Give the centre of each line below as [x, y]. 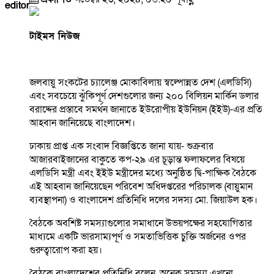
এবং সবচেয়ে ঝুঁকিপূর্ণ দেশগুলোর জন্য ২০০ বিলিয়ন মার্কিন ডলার [144, 96]
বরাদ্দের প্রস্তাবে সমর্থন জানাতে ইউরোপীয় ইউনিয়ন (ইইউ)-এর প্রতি [146, 110]
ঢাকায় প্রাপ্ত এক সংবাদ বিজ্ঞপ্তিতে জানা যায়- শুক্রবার [121, 146]
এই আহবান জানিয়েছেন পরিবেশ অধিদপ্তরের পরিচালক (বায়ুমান [141, 187]
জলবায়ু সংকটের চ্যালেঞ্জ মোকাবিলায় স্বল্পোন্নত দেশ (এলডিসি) [140, 83]
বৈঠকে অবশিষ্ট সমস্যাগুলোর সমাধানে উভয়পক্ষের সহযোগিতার [141, 224]
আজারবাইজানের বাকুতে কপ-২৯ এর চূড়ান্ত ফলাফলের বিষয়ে [137, 160]
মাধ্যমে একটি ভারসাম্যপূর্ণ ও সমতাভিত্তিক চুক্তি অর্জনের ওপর [138, 237]
